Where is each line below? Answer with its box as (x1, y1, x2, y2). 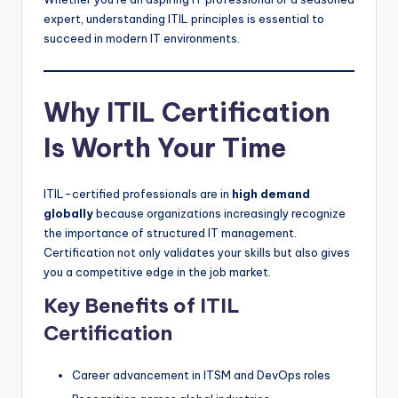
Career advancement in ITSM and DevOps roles (72, 368, 330, 383)
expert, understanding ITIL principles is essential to (44, 11, 324, 26)
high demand (232, 187, 310, 202)
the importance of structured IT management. (44, 226, 297, 241)
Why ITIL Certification (44, 96, 330, 130)
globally (44, 206, 93, 221)
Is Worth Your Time (44, 131, 286, 165)
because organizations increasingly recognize (93, 206, 346, 221)
